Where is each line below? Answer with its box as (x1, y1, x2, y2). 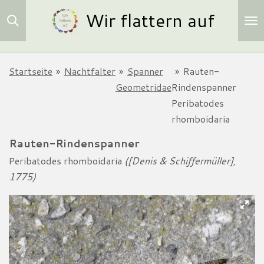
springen (5, 40, 45, 50)
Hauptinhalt (5, 24, 57, 34)
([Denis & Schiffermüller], (124, 153, 236, 167)
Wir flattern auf (85, 8, 214, 33)
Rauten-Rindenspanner (9, 136, 140, 151)
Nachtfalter (64, 64, 115, 78)
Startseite (9, 64, 52, 78)
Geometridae (115, 80, 171, 94)
